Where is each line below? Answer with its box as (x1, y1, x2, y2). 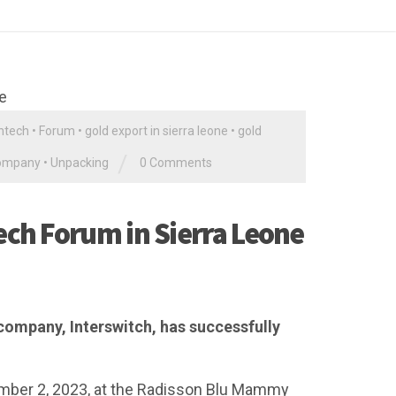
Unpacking (49, 155, 109, 170)
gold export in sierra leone (84, 124, 228, 138)
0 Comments (139, 155, 212, 170)
